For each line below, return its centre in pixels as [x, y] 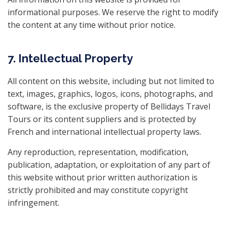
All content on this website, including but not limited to [111, 81]
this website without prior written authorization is [103, 177]
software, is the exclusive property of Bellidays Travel [109, 106]
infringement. [33, 203]
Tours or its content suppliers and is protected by [102, 119]
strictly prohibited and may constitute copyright [98, 190]
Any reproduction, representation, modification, [98, 152]
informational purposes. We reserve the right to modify [113, 12]
